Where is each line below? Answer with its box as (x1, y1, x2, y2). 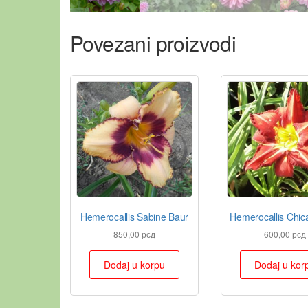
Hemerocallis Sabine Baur (80, 210, 189, 224)
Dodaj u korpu (103, 258, 165, 272)
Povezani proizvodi (70, 28, 236, 58)
